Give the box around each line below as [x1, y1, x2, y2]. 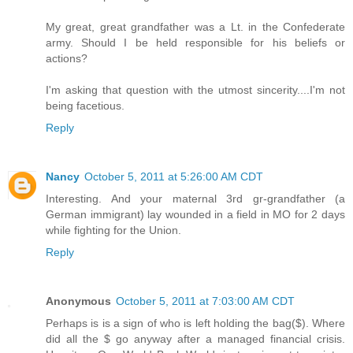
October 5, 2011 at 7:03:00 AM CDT [116, 295, 295, 308]
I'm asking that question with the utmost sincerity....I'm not [46, 84, 345, 97]
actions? [46, 52, 87, 65]
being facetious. [46, 99, 124, 113]
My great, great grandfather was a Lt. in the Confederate [46, 20, 345, 34]
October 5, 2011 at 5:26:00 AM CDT [84, 170, 263, 184]
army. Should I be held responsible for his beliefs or [46, 36, 345, 50]
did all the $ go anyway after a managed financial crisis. [46, 333, 345, 346]
